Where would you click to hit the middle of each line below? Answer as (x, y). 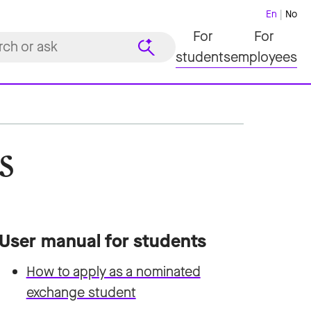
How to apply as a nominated (113, 272)
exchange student (81, 293)
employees (264, 57)
